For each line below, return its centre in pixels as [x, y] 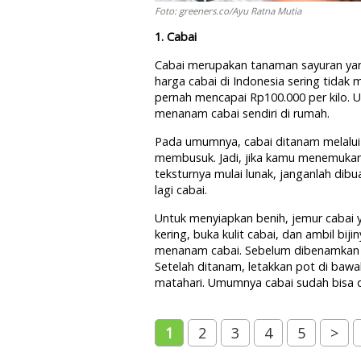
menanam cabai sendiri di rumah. [242, 113]
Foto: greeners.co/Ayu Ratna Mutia [228, 11]
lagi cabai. [181, 190]
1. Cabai [176, 37]
